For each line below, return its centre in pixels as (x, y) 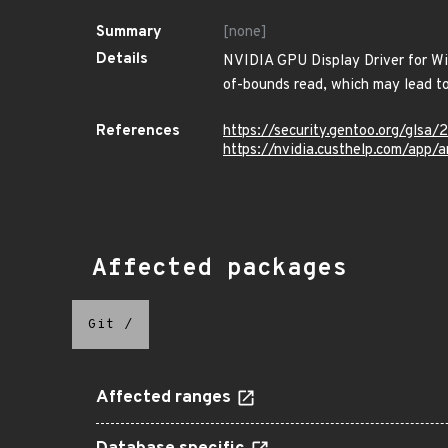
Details (122, 59)
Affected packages (219, 269)
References (138, 131)
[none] (245, 32)
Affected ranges (165, 398)
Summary (129, 32)
